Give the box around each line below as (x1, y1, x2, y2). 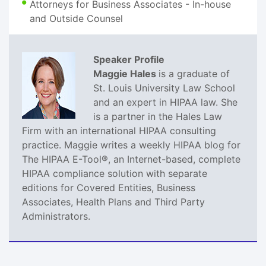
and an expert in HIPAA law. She (93, 96, 237, 108)
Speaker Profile (93, 53, 164, 65)
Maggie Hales (93, 67, 159, 80)
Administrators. (22, 210, 90, 222)
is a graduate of (159, 67, 230, 80)
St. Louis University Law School (93, 81, 235, 94)
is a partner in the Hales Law (93, 110, 222, 122)
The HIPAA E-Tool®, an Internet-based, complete (22, 153, 240, 165)
